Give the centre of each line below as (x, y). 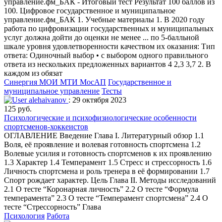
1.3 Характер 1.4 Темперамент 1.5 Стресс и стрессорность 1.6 (108, 163)
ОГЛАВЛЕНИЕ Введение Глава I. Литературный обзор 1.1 (104, 136)
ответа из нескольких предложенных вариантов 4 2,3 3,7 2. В (108, 64)
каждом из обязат (33, 73)
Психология (24, 216)
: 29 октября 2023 (97, 100)
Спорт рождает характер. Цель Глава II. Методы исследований (110, 180)
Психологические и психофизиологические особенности (100, 118)
